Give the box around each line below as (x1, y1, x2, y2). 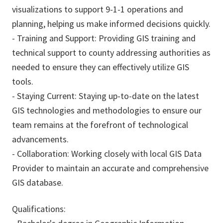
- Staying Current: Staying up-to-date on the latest (12, 90, 199, 102)
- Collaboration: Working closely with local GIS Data (12, 148, 202, 160)
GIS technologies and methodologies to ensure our (12, 105, 202, 116)
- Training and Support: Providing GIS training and (12, 32, 196, 44)
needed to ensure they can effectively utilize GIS (12, 61, 189, 73)
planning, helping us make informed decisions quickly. (12, 18, 211, 30)
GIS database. (12, 177, 63, 189)
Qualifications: (12, 203, 66, 215)
